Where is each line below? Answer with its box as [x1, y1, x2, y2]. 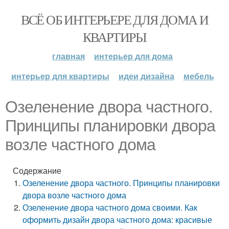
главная [52, 50, 85, 62]
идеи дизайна [118, 70, 174, 82]
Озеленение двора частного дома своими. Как [22, 201, 198, 213]
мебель [183, 70, 214, 82]
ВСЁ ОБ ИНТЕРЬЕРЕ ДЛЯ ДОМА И [20, 11, 209, 28]
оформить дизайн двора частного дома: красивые [22, 214, 213, 225]
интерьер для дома [94, 50, 173, 62]
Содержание [13, 165, 61, 176]
